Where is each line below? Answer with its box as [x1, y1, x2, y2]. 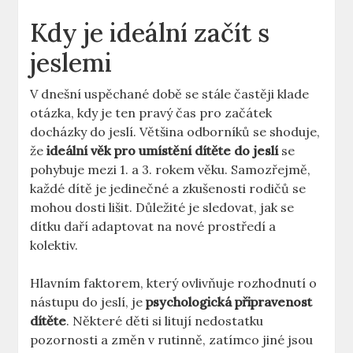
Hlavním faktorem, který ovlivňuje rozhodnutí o [30, 275, 318, 292]
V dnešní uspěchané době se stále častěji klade [30, 86, 310, 102]
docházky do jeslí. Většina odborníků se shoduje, [30, 124, 321, 140]
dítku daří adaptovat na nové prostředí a [30, 218, 277, 235]
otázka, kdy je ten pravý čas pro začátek [30, 105, 273, 121]
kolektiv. [30, 237, 79, 254]
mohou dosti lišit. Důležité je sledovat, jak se [30, 199, 295, 216]
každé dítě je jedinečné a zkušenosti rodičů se [30, 180, 307, 197]
